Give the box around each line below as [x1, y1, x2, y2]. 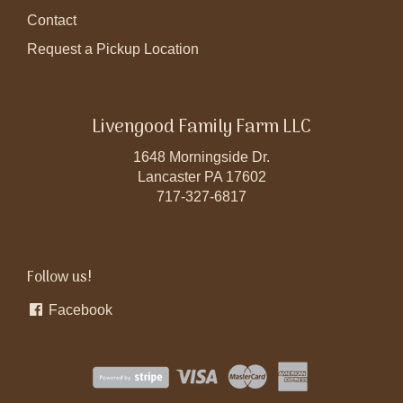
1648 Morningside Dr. [133, 148, 270, 165]
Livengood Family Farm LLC [92, 112, 311, 142]
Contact [27, 12, 76, 28]
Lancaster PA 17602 [137, 168, 266, 184]
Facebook [45, 301, 112, 318]
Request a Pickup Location [27, 40, 199, 57]
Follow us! [27, 265, 92, 290]
